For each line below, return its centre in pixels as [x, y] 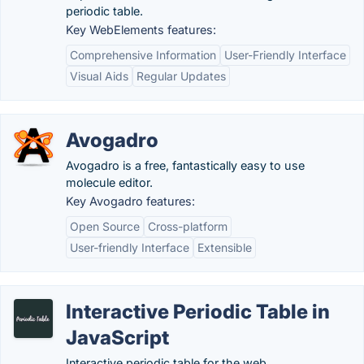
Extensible [225, 247]
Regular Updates [181, 76]
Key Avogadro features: [130, 201]
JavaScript [117, 338]
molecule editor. [109, 182]
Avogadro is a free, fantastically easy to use [185, 165]
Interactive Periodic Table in [198, 312]
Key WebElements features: [141, 30]
